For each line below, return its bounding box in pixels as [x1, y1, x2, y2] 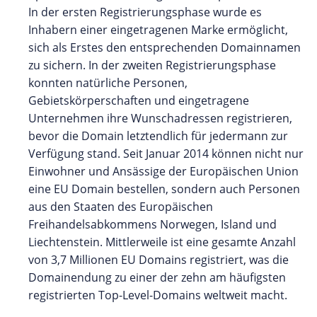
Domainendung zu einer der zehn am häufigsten [28, 269, 286, 285]
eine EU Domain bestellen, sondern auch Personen [28, 180, 300, 197]
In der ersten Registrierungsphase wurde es [28, 4, 262, 20]
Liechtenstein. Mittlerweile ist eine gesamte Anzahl [28, 234, 296, 250]
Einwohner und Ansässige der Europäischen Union [28, 163, 299, 179]
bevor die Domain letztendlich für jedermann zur [28, 127, 288, 144]
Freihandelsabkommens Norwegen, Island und [28, 216, 277, 232]
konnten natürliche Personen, [28, 74, 188, 91]
